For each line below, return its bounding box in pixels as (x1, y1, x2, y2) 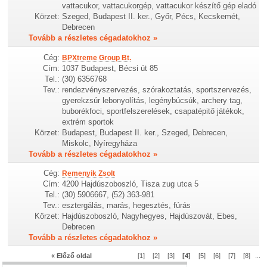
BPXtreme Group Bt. (62, 53, 132, 62)
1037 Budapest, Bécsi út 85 (62, 63, 159, 73)
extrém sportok (62, 117, 114, 126)
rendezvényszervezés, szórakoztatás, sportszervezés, (62, 85, 252, 94)
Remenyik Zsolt (62, 169, 116, 178)
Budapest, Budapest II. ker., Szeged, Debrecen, (62, 128, 228, 137)
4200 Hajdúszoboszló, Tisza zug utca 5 (62, 179, 199, 188)
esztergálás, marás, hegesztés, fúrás (62, 200, 191, 210)
